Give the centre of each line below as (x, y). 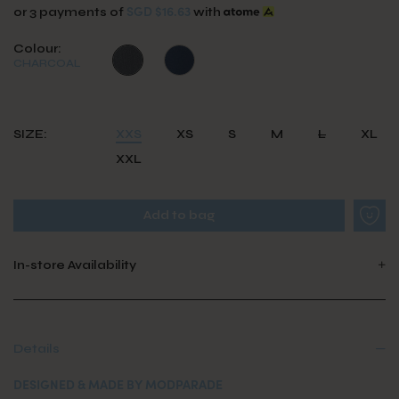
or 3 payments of (70, 12)
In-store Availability (75, 265)
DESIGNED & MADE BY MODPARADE (118, 383)
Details (37, 348)
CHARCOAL (47, 63)
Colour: (37, 48)
